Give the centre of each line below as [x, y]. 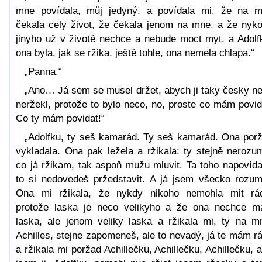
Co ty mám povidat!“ [60, 118]
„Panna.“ [43, 71]
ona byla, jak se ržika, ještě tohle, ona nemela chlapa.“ [135, 53]
